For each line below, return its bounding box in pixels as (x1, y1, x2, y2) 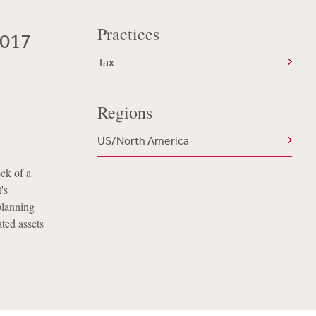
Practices (97, 23, 159, 45)
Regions (97, 101, 152, 123)
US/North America (97, 133, 189, 147)
